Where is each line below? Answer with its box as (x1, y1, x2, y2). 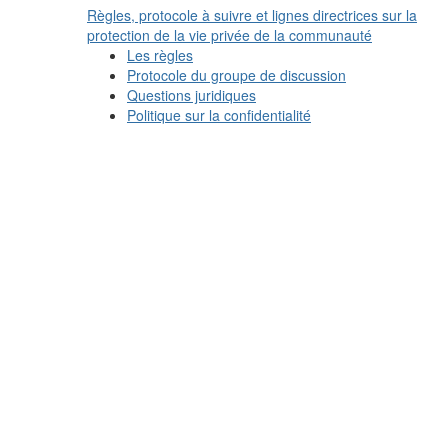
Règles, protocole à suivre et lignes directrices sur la (87, 5, 417, 25)
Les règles (127, 45, 193, 65)
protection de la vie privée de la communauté (87, 25, 372, 45)
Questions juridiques (127, 85, 256, 105)
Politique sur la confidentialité (127, 105, 311, 125)
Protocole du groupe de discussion (127, 65, 346, 85)
